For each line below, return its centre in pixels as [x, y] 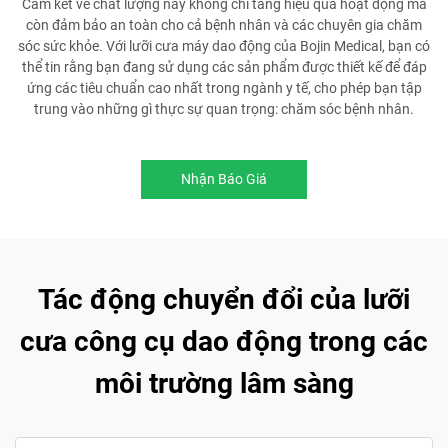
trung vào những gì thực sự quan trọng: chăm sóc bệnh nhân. [224, 108]
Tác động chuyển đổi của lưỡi [224, 299]
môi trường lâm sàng [224, 383]
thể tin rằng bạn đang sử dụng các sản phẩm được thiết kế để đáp [224, 66]
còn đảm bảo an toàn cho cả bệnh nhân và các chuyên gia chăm [224, 24]
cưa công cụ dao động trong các [224, 341]
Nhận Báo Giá [224, 178]
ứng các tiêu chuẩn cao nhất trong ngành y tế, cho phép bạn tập [224, 87]
